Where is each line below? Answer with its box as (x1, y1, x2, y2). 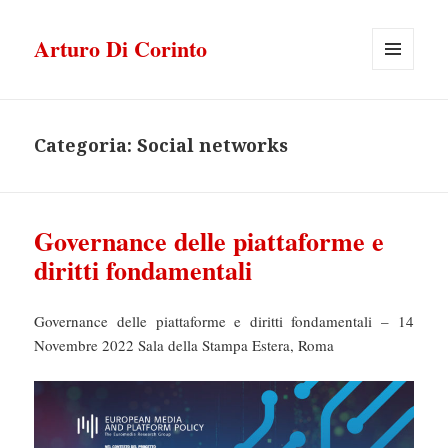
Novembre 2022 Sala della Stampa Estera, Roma (34, 335, 335, 356)
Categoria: (34, 133, 138, 158)
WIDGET (372, 103, 424, 121)
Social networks (137, 133, 289, 158)
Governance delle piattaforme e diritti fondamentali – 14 (34, 311, 414, 332)
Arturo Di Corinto (34, 32, 208, 66)
